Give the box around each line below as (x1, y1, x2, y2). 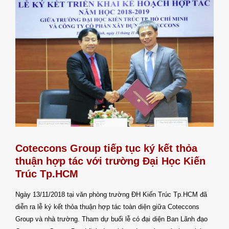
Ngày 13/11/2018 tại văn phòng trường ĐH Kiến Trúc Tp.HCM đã (15, 191, 207, 199)
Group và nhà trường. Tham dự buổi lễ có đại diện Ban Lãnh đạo (15, 215, 208, 223)
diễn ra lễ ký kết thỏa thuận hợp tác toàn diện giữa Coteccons (15, 203, 199, 211)
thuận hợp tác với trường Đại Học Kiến (15, 155, 205, 167)
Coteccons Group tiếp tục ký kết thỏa (15, 143, 197, 154)
